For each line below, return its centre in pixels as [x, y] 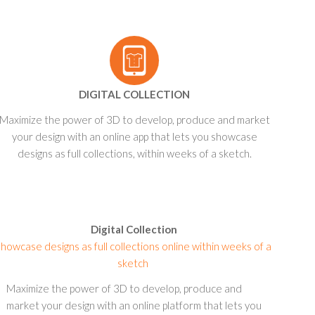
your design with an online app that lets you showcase [134, 136]
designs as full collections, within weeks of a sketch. [134, 153]
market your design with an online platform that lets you [134, 305]
